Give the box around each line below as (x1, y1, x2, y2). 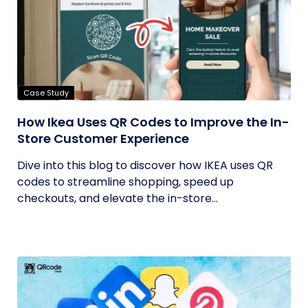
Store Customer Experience (17, 130, 189, 147)
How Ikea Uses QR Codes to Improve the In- (17, 113, 289, 131)
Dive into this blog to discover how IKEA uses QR (17, 157, 273, 173)
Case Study (23, 87, 69, 98)
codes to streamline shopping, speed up (17, 174, 234, 190)
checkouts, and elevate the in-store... (17, 190, 218, 206)
